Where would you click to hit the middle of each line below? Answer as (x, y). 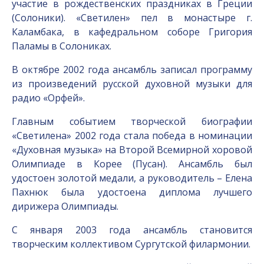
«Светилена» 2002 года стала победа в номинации (132, 136)
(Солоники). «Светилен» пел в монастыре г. (132, 18)
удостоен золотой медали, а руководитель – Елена (132, 178)
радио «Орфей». (48, 98)
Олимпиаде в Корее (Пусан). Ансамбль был (132, 164)
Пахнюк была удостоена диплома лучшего (132, 192)
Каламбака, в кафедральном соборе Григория (132, 32)
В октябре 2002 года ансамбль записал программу (132, 70)
